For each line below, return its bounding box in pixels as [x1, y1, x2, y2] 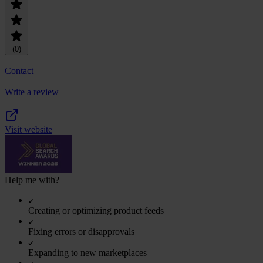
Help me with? [5, 174, 59, 185]
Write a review [5, 86, 59, 97]
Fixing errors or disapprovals [28, 226, 134, 237]
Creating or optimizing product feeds [28, 205, 164, 215]
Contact [5, 65, 33, 76]
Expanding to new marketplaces [28, 247, 147, 258]
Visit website [5, 124, 52, 134]
